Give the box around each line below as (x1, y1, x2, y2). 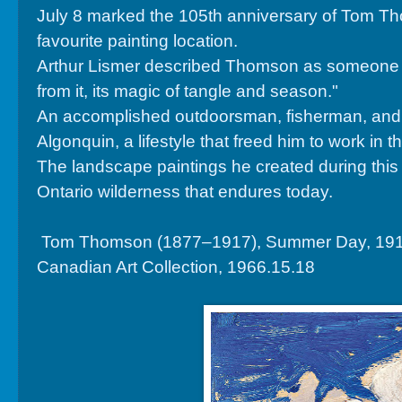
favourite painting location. (37, 31, 238, 51)
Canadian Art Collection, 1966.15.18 (37, 258, 315, 277)
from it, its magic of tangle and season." (37, 82, 338, 101)
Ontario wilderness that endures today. (37, 182, 333, 202)
